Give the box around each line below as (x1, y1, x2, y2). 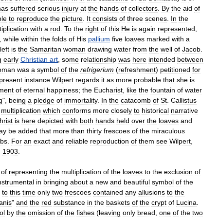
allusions (138, 188, 165, 196)
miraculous (151, 127, 185, 135)
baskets (106, 198, 130, 206)
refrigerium (80, 65, 114, 73)
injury (62, 4, 78, 12)
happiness (47, 86, 78, 94)
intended (148, 55, 175, 63)
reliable (66, 137, 88, 145)
